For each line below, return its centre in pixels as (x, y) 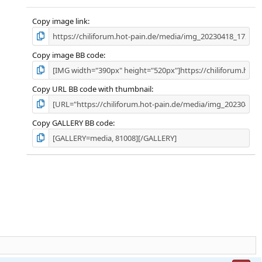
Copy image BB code (68, 55)
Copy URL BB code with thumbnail (92, 89)
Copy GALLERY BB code (72, 123)
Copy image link (60, 21)
